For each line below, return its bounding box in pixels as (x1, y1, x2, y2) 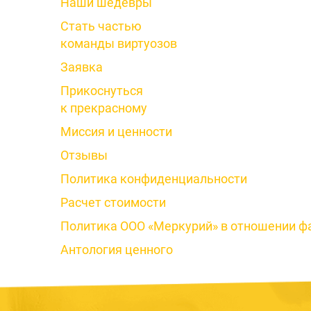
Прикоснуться (60, 83, 143, 98)
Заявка (60, 60, 103, 74)
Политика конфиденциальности (60, 171, 247, 186)
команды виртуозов (60, 36, 177, 51)
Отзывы (60, 148, 108, 162)
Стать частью (60, 19, 142, 33)
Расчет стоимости (60, 195, 166, 210)
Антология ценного (60, 242, 173, 257)
